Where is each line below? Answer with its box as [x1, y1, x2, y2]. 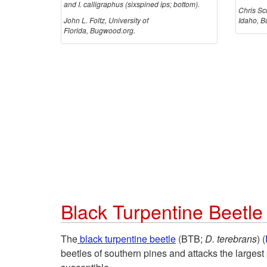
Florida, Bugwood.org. [64, 25, 135, 36]
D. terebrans [205, 231, 257, 246]
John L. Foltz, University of [64, 15, 148, 26]
